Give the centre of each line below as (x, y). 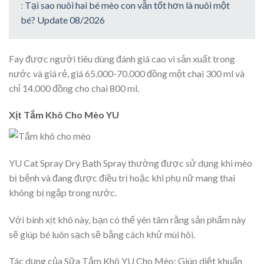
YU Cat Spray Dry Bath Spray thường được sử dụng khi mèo (131, 163)
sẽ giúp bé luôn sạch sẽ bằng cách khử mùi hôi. (102, 234)
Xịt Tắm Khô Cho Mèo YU (64, 115)
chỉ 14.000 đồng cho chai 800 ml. (74, 88)
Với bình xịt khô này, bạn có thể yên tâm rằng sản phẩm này (127, 219)
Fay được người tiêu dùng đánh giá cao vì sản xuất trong (122, 58)
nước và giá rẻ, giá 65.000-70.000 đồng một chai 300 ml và (127, 73)
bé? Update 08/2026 (63, 19)
